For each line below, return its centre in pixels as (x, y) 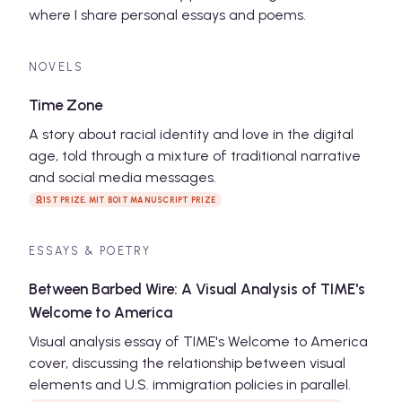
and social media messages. (122, 177)
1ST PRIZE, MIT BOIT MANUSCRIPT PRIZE (129, 199)
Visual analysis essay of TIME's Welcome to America (198, 341)
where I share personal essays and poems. (167, 14)
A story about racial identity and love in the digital (191, 134)
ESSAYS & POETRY (90, 250)
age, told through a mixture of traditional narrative (195, 155)
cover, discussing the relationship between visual (187, 363)
